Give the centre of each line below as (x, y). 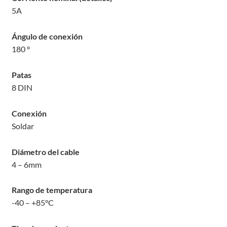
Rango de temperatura (52, 190)
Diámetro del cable (45, 152)
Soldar (23, 126)
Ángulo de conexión (47, 36)
